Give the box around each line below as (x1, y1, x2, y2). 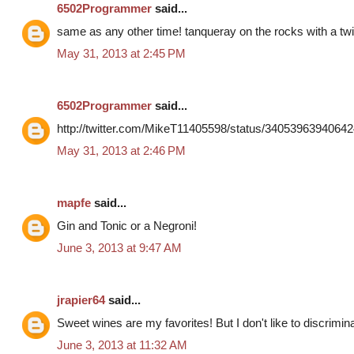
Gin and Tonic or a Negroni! (57, 218, 197, 232)
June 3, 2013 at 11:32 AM (57, 338, 187, 352)
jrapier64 (57, 293, 105, 307)
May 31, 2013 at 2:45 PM (57, 47, 186, 61)
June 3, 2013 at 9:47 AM (57, 241, 182, 255)
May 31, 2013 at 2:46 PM (57, 144, 186, 158)
